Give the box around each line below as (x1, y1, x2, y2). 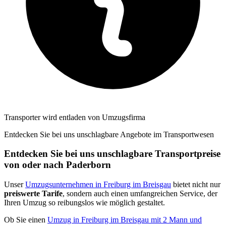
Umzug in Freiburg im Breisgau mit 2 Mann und (47, 215, 202, 224)
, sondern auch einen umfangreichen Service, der (63, 189, 217, 198)
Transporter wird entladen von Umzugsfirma (4, 112, 145, 122)
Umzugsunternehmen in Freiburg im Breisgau (25, 180, 171, 189)
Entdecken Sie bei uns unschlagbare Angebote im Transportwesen (4, 130, 214, 139)
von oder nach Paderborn (4, 159, 111, 171)
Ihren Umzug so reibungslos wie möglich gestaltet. (4, 198, 165, 207)
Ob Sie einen (4, 215, 47, 224)
